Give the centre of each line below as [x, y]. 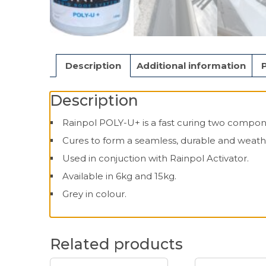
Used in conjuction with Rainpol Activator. [156, 159]
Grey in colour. [94, 194]
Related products [116, 244]
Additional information [191, 65]
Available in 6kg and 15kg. [119, 176]
